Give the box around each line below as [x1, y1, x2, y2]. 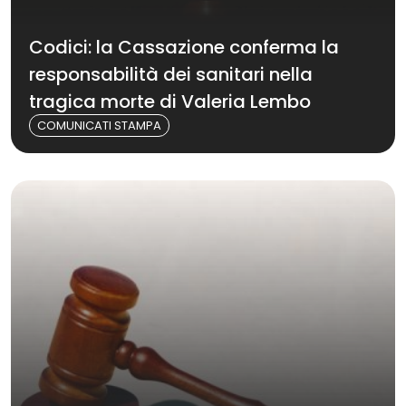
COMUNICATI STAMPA [37, 117, 161, 134]
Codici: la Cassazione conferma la [29, 34, 339, 60]
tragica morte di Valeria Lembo [29, 89, 311, 114]
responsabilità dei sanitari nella [29, 62, 313, 87]
